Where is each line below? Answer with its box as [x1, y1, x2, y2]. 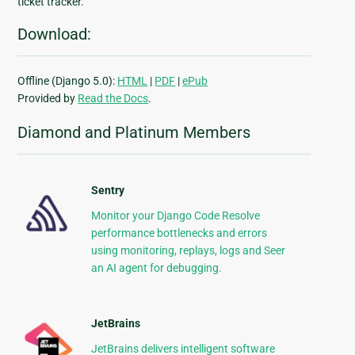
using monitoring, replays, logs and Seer [90, 244, 285, 258]
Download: [17, 25, 92, 44]
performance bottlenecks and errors [90, 227, 267, 240]
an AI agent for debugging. [90, 261, 222, 275]
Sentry [90, 184, 124, 197]
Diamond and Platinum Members [17, 123, 251, 143]
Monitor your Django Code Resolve [90, 209, 260, 223]
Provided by [17, 92, 78, 105]
